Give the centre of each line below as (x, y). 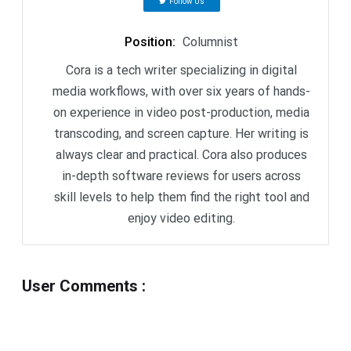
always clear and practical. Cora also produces (181, 154)
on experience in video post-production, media (181, 112)
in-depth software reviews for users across (181, 175)
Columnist (210, 42)
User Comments (80, 286)
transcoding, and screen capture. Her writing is (181, 133)
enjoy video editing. (181, 218)
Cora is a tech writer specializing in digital (181, 70)
